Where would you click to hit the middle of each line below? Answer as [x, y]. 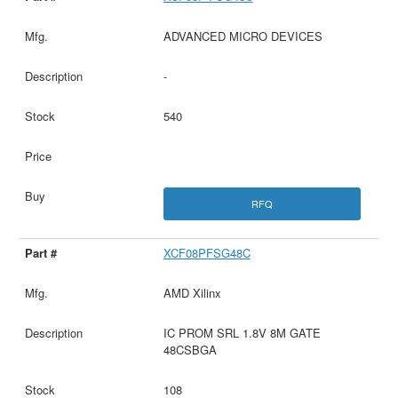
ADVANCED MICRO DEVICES [243, 36]
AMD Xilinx [192, 292]
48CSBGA [190, 349]
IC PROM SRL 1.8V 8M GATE [242, 332]
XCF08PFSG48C [207, 252]
